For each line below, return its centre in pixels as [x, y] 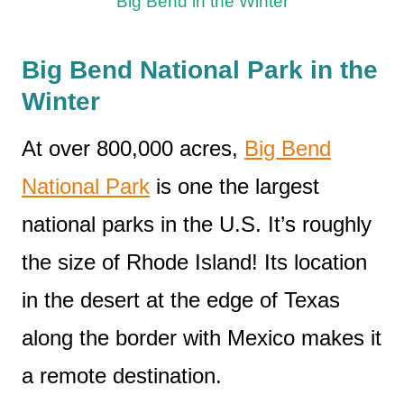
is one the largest [234, 187]
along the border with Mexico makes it [202, 338]
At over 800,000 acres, [133, 149]
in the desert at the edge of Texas [181, 300]
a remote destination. [122, 376]
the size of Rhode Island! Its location [194, 262]
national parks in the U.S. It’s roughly [197, 225]
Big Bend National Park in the [200, 70]
